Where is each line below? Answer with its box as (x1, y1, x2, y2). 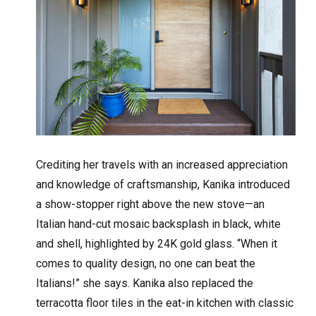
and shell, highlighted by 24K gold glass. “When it (36, 237, 278, 250)
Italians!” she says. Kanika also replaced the (36, 276, 254, 290)
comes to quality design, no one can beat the (36, 257, 256, 270)
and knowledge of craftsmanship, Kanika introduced (36, 178, 291, 191)
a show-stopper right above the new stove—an (36, 197, 265, 211)
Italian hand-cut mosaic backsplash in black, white (36, 217, 281, 231)
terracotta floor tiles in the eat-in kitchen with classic (36, 296, 294, 310)
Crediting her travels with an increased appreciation (36, 158, 288, 171)
